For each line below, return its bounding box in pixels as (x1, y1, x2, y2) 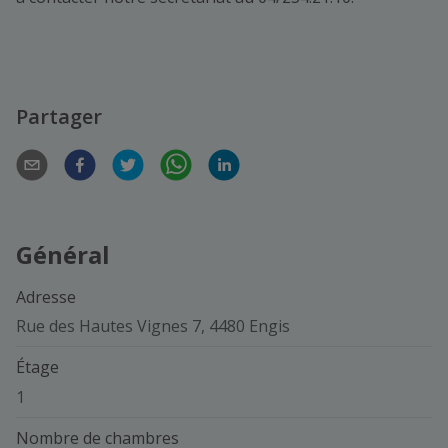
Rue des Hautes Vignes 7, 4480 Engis (16, 315, 290, 338)
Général (16, 237, 110, 271)
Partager (16, 102, 102, 130)
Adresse (16, 285, 76, 308)
